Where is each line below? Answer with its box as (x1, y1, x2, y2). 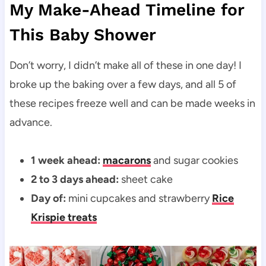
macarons (102, 154, 151, 167)
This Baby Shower (9, 25, 156, 45)
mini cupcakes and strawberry (65, 192, 212, 205)
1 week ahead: (30, 154, 100, 167)
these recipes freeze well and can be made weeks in (9, 97, 255, 110)
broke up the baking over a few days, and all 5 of (9, 78, 236, 91)
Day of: (30, 192, 66, 205)
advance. (9, 116, 52, 129)
